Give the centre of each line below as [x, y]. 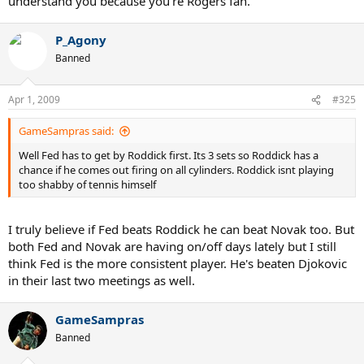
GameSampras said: [66, 131]
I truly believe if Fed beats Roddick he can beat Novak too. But [181, 229]
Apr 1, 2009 [34, 100]
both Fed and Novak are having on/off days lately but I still [172, 246]
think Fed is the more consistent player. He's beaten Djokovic [178, 263]
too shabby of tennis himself [87, 185]
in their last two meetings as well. [102, 280]
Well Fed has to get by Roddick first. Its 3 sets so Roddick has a [169, 156]
